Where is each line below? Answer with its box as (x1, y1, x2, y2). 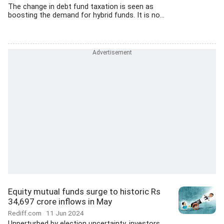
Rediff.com (8, 209, 46, 217)
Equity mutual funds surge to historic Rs (8, 186, 160, 196)
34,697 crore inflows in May (8, 196, 112, 206)
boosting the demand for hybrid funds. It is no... (8, 11, 164, 19)
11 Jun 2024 (46, 209, 84, 217)
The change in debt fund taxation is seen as (8, 2, 153, 11)
